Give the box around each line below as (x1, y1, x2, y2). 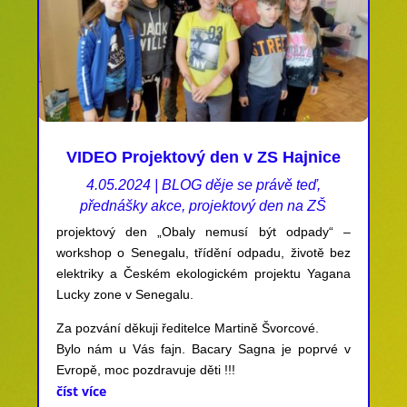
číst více (55, 382, 106, 400)
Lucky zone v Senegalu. (55, 286, 194, 302)
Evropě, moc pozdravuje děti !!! (55, 362, 235, 377)
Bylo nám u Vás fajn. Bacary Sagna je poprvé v (55, 341, 352, 356)
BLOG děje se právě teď (161, 176, 317, 193)
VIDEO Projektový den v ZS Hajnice (65, 147, 341, 166)
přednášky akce (80, 197, 183, 213)
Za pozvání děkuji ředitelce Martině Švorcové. (55, 320, 319, 335)
